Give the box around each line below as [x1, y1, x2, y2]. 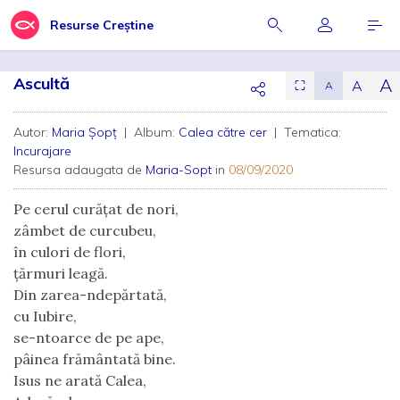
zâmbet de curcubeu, [13, 221, 156, 239]
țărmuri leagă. [13, 264, 108, 282]
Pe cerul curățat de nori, [13, 200, 179, 218]
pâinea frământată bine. [13, 350, 176, 368]
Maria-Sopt [146, 162, 212, 178]
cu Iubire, [13, 307, 77, 325]
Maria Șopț [52, 124, 121, 140]
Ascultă [13, 73, 70, 94]
